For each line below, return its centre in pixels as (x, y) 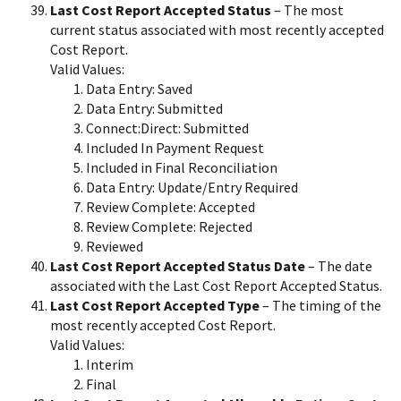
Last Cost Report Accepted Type (155, 305)
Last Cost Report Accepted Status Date (178, 265)
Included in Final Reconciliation (182, 167)
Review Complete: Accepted (171, 206)
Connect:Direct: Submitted (167, 128)
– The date (339, 265)
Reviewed (115, 246)
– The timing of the (320, 305)
